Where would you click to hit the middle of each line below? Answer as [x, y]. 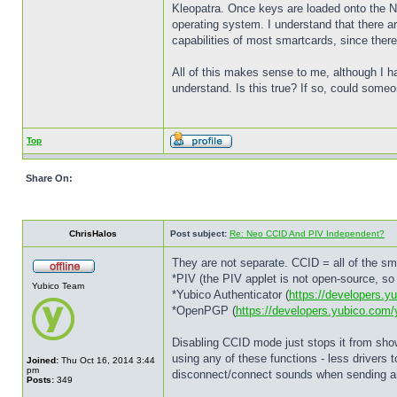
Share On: [49, 178]
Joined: [43, 360]
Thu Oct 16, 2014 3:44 [107, 360]
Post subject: [198, 234]
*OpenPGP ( [204, 311]
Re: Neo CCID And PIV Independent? [307, 234]
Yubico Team [58, 286]
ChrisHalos [93, 234]
